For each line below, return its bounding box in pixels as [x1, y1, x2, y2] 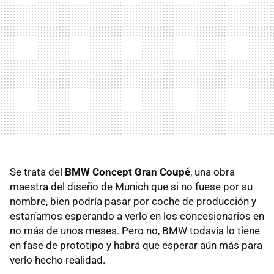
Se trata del [10, 165, 65, 178]
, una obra [190, 165, 235, 178]
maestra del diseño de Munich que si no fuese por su [10, 180, 253, 193]
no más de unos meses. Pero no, [10, 224, 162, 237]
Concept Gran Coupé [90, 165, 190, 178]
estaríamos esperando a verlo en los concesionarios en [10, 209, 264, 222]
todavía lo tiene [187, 224, 260, 237]
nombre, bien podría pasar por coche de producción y [10, 194, 256, 207]
